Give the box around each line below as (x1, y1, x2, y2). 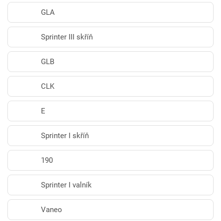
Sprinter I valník (41, 181, 92, 189)
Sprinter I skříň (41, 131, 89, 140)
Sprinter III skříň (41, 33, 93, 41)
